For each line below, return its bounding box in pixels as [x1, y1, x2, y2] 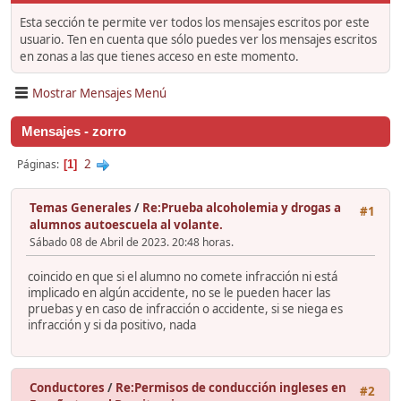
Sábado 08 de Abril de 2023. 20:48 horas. [30, 235, 234, 251]
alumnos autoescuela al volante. [30, 217, 223, 234]
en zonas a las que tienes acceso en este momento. [20, 48, 299, 65]
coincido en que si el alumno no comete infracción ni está [28, 268, 337, 285]
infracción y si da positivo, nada [28, 316, 196, 333]
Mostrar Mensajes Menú [32, 84, 166, 101]
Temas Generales [30, 200, 132, 217]
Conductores [30, 379, 105, 396]
